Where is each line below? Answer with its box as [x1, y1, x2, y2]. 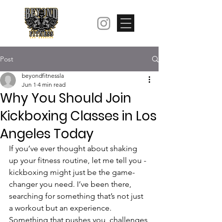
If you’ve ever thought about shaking [9, 144, 139, 153]
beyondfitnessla [22, 72, 64, 79]
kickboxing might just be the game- [9, 167, 135, 177]
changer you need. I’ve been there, [9, 179, 133, 189]
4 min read [38, 81, 65, 88]
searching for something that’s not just [9, 191, 145, 201]
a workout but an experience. [9, 203, 113, 213]
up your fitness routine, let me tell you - [9, 156, 148, 165]
